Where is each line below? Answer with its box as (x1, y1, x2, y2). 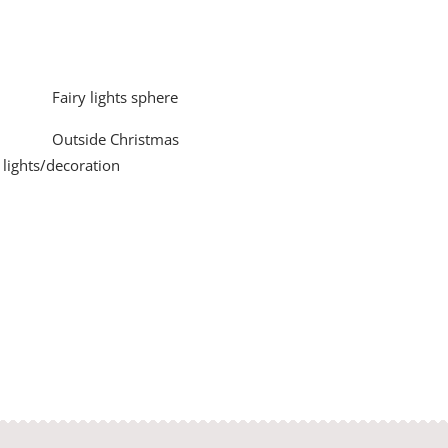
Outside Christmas (52, 129, 180, 150)
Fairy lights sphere (52, 87, 179, 108)
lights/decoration (3, 155, 121, 176)
